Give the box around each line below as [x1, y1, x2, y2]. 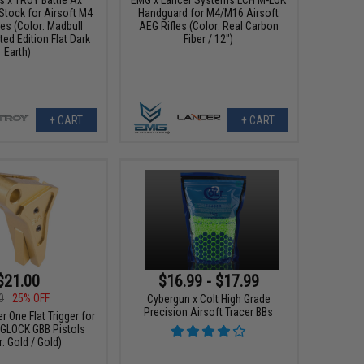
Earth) [4, 45, 32, 58]
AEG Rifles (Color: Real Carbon [138, 19, 279, 32]
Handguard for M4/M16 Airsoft [138, 6, 279, 19]
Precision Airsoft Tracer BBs [144, 305, 274, 319]
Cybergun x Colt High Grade [146, 292, 271, 306]
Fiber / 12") [184, 32, 234, 45]
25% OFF [12, 292, 50, 305]
